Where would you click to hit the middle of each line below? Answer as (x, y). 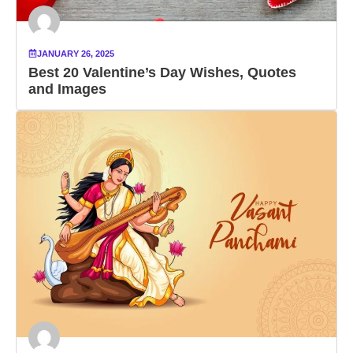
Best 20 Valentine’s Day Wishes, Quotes (162, 72)
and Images (67, 89)
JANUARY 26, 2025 (76, 53)
